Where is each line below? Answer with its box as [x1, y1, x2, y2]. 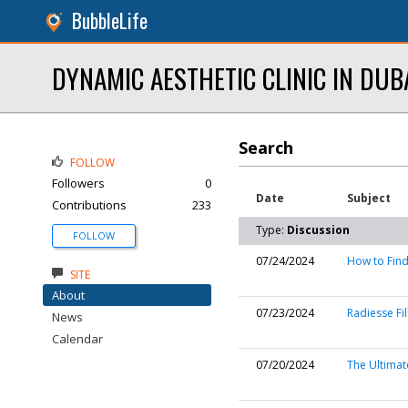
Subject [347, 190, 391, 206]
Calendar [52, 331, 103, 347]
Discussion [287, 222, 350, 238]
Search [239, 137, 293, 158]
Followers [52, 175, 105, 191]
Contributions [52, 197, 127, 213]
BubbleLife [72, 6, 148, 35]
